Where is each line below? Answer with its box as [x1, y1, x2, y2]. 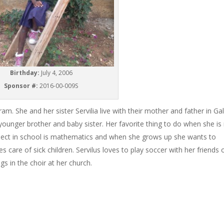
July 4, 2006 [40, 68, 72, 77]
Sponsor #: [4, 81, 40, 90]
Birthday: [9, 68, 41, 77]
